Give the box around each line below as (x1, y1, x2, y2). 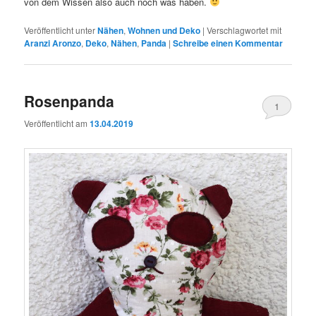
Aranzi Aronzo (24, 37, 82, 50)
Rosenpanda (24, 90, 115, 112)
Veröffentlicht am (24, 116, 90, 129)
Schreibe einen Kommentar (173, 37, 284, 50)
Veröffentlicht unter (24, 24, 96, 37)
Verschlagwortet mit (207, 24, 282, 37)
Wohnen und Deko (128, 24, 201, 37)
